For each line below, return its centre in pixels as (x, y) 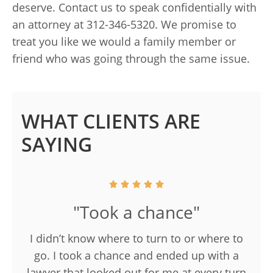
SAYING (57, 144)
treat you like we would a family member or (124, 41)
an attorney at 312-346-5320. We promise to (124, 24)
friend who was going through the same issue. (131, 58)
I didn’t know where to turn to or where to (136, 238)
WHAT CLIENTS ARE (111, 121)
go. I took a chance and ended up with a (136, 255)
